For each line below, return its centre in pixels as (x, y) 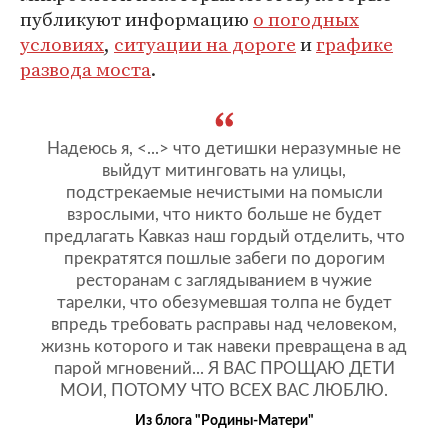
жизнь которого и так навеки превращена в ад (224, 346)
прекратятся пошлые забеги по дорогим (224, 258)
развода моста (85, 69)
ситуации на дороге (205, 44)
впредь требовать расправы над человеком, (224, 324)
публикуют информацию (136, 19)
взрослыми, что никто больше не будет (224, 214)
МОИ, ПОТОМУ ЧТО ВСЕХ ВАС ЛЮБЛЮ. (224, 390)
